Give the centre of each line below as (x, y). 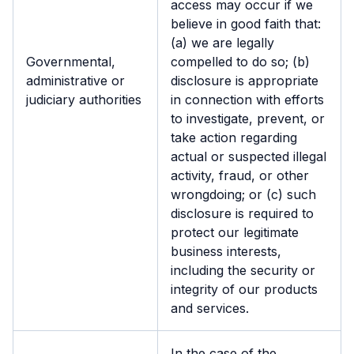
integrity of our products (244, 289)
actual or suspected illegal (249, 156)
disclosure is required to (242, 213)
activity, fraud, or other (240, 175)
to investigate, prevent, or (248, 119)
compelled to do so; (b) (240, 62)
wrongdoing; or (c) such (243, 194)
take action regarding (234, 137)
